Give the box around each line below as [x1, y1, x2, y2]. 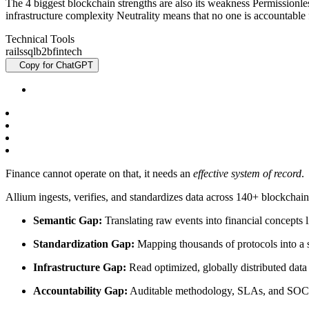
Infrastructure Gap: [33, 261, 126, 274]
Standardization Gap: [33, 238, 134, 250]
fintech [52, 46, 82, 58]
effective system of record [193, 168, 301, 180]
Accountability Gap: [33, 285, 128, 297]
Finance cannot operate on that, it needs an [6, 168, 193, 180]
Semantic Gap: [33, 215, 102, 227]
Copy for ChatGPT [19, 60, 93, 71]
